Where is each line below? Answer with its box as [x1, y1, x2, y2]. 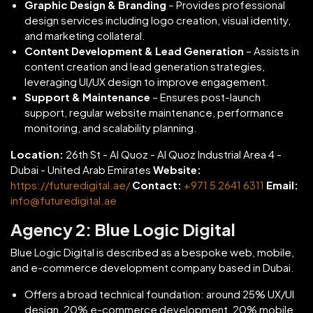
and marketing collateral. [24, 28, 145, 42]
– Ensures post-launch [150, 89, 261, 103]
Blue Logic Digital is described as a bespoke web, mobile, [10, 245, 294, 259]
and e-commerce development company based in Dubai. [10, 260, 294, 274]
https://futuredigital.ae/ [10, 177, 130, 191]
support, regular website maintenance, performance [24, 105, 284, 119]
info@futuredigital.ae [10, 193, 117, 207]
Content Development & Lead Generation [24, 43, 244, 57]
